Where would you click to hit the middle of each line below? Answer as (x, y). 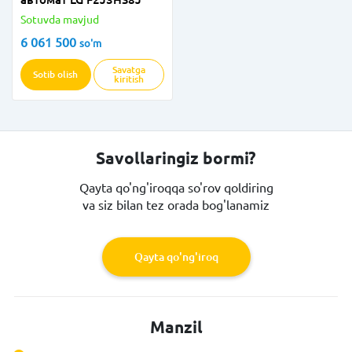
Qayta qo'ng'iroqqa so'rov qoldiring (176, 188)
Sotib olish (56, 74)
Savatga (129, 70)
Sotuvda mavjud (60, 20)
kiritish (129, 79)
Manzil (176, 327)
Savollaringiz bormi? (176, 158)
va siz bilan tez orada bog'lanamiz (176, 205)
